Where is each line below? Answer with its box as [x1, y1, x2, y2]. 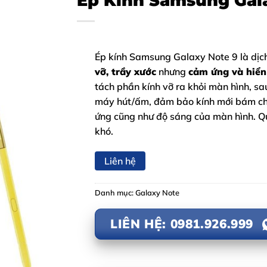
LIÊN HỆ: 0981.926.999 [110, 216, 254, 232]
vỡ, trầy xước [95, 66, 156, 77]
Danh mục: [95, 187, 135, 197]
